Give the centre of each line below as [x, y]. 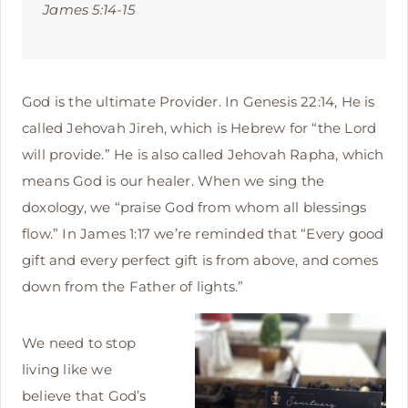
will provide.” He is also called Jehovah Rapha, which [203, 154]
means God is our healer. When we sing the [173, 180]
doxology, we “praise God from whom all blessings [194, 207]
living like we [67, 369]
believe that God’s [84, 395]
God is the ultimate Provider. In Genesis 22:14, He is [199, 101]
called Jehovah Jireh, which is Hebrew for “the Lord [199, 127]
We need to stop [79, 342]
